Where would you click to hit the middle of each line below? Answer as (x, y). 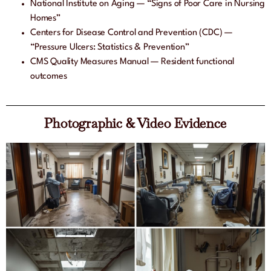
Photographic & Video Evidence (135, 123)
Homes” (45, 19)
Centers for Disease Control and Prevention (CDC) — (131, 33)
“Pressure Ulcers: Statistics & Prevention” (110, 48)
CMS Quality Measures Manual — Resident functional (132, 62)
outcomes (49, 77)
